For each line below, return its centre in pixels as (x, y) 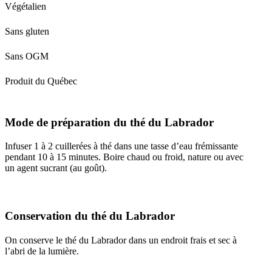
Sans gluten (27, 31)
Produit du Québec (41, 81)
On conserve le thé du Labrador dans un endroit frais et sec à (121, 240)
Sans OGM (27, 56)
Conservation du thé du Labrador (90, 216)
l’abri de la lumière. (42, 251)
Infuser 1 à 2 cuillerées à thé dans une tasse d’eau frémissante (121, 146)
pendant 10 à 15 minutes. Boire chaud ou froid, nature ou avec (124, 157)
